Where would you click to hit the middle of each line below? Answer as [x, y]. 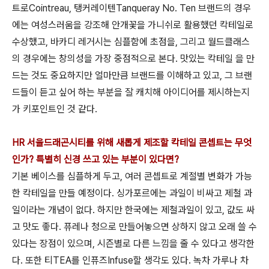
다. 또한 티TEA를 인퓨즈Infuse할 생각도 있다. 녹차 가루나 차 [130, 261]
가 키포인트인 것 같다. [55, 109]
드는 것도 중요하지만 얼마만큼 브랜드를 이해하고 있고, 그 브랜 [132, 76]
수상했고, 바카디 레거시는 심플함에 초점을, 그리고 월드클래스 [131, 42]
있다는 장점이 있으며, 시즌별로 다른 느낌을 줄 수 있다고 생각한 [133, 244]
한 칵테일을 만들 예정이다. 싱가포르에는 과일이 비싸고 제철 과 [132, 193]
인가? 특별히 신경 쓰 [52, 160]
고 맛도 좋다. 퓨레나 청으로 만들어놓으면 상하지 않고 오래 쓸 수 [134, 227]
